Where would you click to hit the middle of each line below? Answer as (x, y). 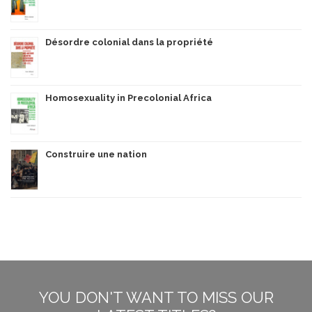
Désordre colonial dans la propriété (129, 42)
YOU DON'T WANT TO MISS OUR (156, 298)
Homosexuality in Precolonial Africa (128, 98)
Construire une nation (96, 155)
